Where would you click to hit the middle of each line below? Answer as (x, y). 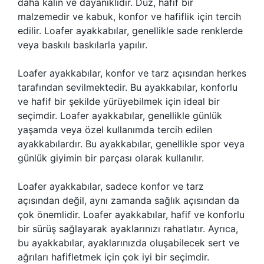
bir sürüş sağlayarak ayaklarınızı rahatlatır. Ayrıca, (128, 229)
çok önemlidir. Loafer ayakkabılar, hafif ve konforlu (131, 214)
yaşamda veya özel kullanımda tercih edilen (115, 130)
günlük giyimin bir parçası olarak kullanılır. (111, 158)
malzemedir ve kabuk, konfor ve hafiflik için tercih (129, 16)
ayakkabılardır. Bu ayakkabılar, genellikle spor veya (131, 144)
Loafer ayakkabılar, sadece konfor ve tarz (111, 186)
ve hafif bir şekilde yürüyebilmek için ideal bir (119, 101)
